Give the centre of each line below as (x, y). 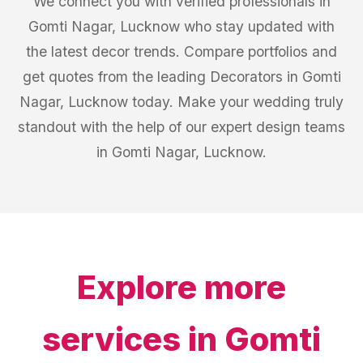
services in (133, 339)
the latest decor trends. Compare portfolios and (181, 51)
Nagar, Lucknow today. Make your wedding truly (181, 102)
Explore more (181, 287)
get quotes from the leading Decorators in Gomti (181, 77)
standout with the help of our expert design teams (181, 127)
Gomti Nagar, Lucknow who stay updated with (181, 26)
